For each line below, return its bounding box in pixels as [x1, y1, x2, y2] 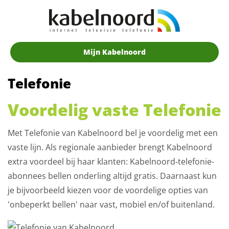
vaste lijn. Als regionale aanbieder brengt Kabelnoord [8, 142, 212, 153]
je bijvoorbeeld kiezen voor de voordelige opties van [8, 185, 208, 196]
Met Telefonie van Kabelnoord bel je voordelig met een [8, 127, 218, 139]
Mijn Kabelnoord [83, 47, 146, 57]
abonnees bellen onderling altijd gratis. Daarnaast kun [8, 170, 217, 181]
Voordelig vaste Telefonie [8, 99, 221, 121]
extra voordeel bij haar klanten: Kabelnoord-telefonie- [8, 156, 214, 167]
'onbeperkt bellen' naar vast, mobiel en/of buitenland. [8, 199, 217, 210]
